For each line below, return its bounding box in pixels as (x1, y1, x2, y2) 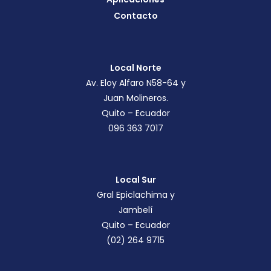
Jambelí (119, 204, 152, 217)
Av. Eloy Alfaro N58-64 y (85, 77, 186, 90)
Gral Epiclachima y (96, 189, 175, 201)
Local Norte (109, 62, 162, 74)
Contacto (113, 10, 158, 22)
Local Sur (115, 174, 156, 186)
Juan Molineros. (103, 92, 168, 105)
